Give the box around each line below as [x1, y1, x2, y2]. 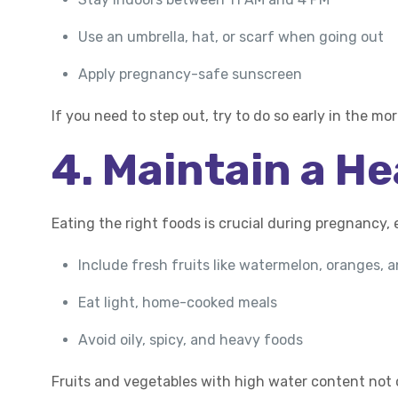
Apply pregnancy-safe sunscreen [78, 66, 303, 83]
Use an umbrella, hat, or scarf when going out [78, 28, 385, 45]
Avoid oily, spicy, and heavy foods [78, 331, 304, 348]
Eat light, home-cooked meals [78, 294, 278, 311]
